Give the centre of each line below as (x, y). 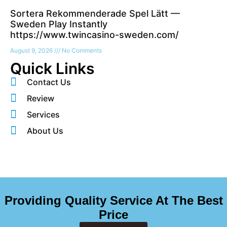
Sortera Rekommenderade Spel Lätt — (95, 14)
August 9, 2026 (32, 51)
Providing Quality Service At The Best (113, 201)
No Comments (81, 51)
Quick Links (52, 69)
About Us (45, 131)
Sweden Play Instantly (59, 24)
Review (40, 99)
